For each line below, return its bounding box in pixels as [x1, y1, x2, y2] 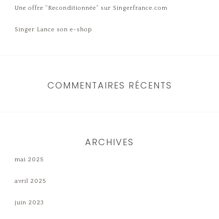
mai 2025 [15, 156, 44, 163]
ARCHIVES [85, 136, 134, 149]
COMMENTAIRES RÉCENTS [47, 79, 172, 92]
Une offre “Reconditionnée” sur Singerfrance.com [15, 5, 168, 12]
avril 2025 [15, 178, 46, 185]
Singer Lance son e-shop [15, 26, 92, 33]
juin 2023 [15, 199, 44, 206]
